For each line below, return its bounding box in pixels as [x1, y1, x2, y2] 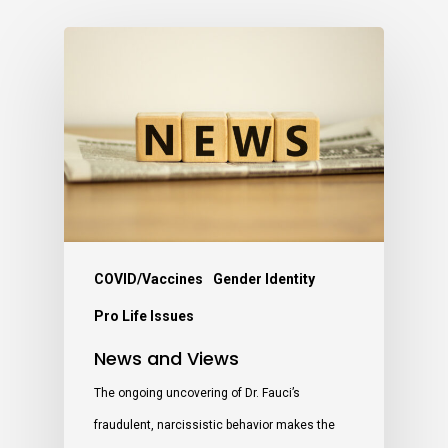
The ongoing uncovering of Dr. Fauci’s [94, 386, 300, 401]
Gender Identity [213, 271, 315, 288]
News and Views [94, 346, 239, 372]
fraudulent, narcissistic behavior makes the [94, 418, 335, 433]
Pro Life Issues [94, 308, 194, 325]
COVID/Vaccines [94, 271, 203, 288]
